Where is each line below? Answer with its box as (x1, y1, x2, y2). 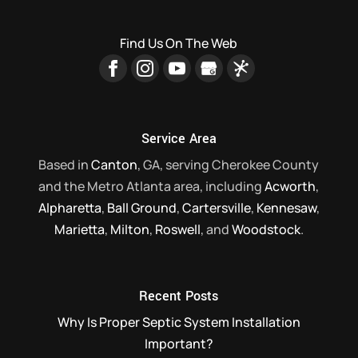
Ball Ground (106, 198, 177, 217)
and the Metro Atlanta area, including (38, 177, 265, 195)
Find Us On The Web (120, 34, 238, 52)
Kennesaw (256, 198, 316, 217)
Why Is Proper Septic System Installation (57, 313, 300, 332)
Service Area (141, 129, 217, 148)
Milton (109, 220, 149, 238)
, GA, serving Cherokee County (137, 155, 320, 173)
